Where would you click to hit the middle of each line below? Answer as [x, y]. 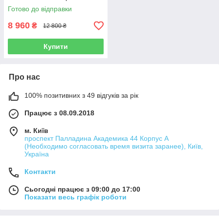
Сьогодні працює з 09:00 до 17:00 [82, 189]
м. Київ [36, 131]
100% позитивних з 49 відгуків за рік [81, 96]
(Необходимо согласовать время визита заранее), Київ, [114, 146]
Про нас [24, 77]
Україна [37, 154]
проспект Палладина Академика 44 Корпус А [97, 139]
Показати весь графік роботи [76, 197]
